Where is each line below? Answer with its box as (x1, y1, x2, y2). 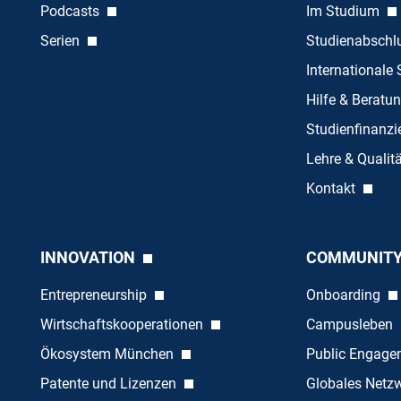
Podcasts (39, 3, 103, 21)
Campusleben (305, 316, 397, 334)
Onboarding (305, 286, 384, 304)
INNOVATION (39, 248, 139, 268)
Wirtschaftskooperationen (39, 316, 207, 334)
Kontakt (305, 180, 359, 198)
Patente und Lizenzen (39, 375, 180, 393)
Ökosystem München (39, 346, 177, 363)
